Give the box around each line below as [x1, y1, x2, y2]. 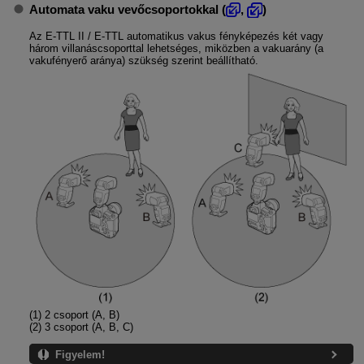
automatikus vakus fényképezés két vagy [123, 30, 323, 43]
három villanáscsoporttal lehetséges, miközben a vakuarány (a [28, 42, 323, 55]
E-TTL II [45, 30, 84, 43]
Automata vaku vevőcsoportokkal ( [28, 2, 226, 16]
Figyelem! [54, 349, 105, 362]
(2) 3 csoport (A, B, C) [28, 320, 133, 333]
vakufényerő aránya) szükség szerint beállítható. [28, 54, 258, 67]
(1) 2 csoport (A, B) [28, 308, 119, 321]
